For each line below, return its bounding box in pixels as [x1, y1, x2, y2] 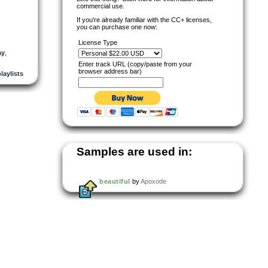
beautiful [99, 177, 130, 185]
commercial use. [77, 2, 124, 10]
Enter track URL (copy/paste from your [78, 60, 192, 68]
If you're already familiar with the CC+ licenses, [77, 16, 212, 23]
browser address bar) [78, 67, 142, 75]
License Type [78, 38, 117, 46]
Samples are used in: [77, 145, 192, 158]
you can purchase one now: [77, 23, 157, 31]
